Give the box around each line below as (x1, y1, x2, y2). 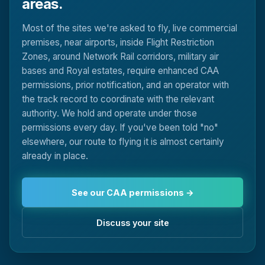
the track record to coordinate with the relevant (22, 93, 214, 105)
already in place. (22, 150, 88, 162)
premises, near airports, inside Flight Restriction (22, 37, 214, 49)
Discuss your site (96, 217, 169, 228)
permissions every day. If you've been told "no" (22, 122, 218, 134)
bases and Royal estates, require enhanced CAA (22, 65, 219, 77)
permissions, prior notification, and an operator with (22, 79, 229, 91)
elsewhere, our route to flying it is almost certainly (22, 136, 224, 148)
